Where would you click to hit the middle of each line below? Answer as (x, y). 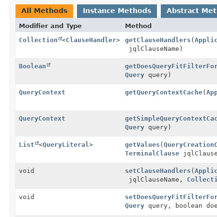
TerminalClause (152, 153)
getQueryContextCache (164, 92)
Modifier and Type (50, 26)
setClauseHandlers (158, 170)
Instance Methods (117, 10)
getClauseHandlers (158, 40)
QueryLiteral (66, 144)
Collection (38, 40)
